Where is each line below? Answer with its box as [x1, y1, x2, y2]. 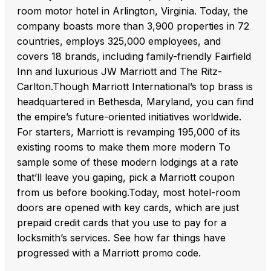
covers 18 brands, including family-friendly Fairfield [17, 50, 251, 63]
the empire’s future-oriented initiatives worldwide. [17, 111, 241, 123]
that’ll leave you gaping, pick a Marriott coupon [17, 171, 235, 184]
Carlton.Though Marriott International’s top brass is [17, 80, 253, 93]
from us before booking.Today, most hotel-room [17, 186, 240, 199]
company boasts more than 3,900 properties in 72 [17, 20, 249, 33]
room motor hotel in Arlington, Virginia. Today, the [17, 5, 248, 18]
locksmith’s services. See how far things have [17, 232, 226, 244]
